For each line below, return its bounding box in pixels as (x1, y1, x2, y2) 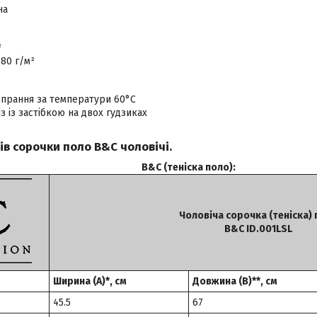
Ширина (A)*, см (53, 275, 127, 288)
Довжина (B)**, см (192, 275, 277, 288)
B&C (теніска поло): (142, 161, 236, 174)
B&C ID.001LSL (224, 223, 292, 236)
